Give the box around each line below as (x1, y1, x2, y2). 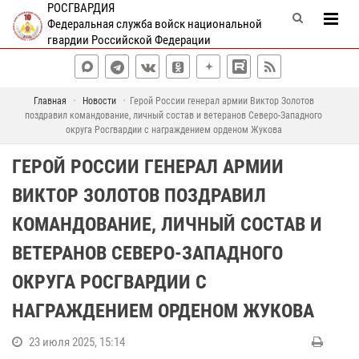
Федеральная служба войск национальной (46, 17, 262, 31)
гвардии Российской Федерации (46, 33, 211, 47)
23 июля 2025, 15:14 (29, 335, 125, 349)
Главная (33, 95, 67, 107)
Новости (82, 95, 116, 107)
